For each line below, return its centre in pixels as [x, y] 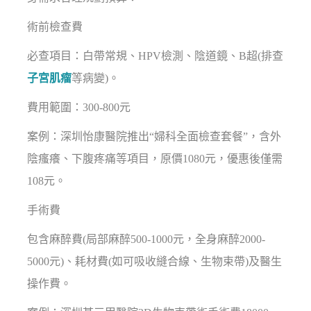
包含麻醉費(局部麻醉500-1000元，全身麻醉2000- [146, 239]
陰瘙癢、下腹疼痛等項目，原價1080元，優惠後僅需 [155, 159]
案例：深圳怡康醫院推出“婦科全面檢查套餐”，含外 [154, 137]
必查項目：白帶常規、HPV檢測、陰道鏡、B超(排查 [155, 56]
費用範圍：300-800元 [79, 108]
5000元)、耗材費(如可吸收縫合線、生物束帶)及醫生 [155, 262]
